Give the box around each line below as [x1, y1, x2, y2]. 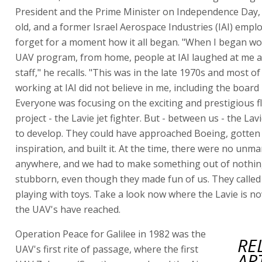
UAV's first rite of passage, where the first [15, 243, 198, 256]
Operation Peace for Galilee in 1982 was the [15, 227, 206, 240]
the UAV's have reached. [15, 203, 120, 216]
